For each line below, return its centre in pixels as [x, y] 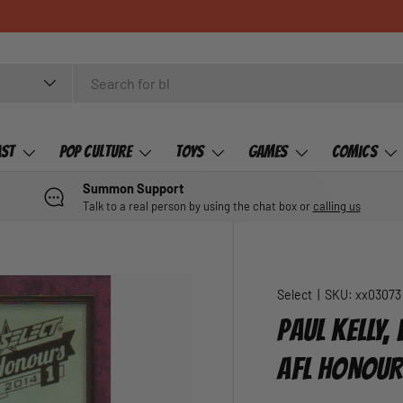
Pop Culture [95, 151]
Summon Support [133, 188]
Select [295, 295]
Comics [354, 151]
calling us [336, 206]
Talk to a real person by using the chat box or [197, 206]
